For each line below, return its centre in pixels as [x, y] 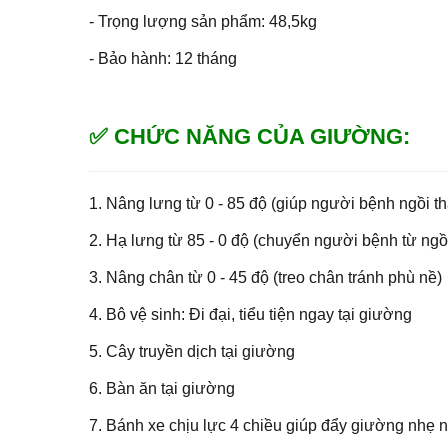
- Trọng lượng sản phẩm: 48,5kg [203, 21]
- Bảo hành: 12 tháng [163, 58]
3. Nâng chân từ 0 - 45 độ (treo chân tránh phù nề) [265, 277]
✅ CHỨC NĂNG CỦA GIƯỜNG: [249, 136]
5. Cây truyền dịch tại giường [192, 351]
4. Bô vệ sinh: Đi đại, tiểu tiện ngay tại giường [250, 314]
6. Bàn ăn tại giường [162, 388]
